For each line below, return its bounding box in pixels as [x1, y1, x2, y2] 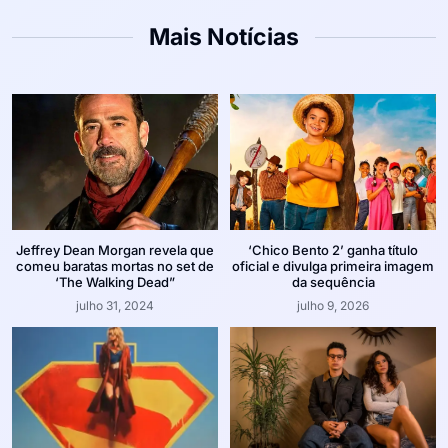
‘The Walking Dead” [55, 274, 175, 291]
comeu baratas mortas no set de [16, 258, 214, 275]
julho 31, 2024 [76, 298, 154, 314]
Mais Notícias [149, 23, 299, 52]
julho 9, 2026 [297, 298, 369, 314]
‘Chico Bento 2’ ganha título [248, 242, 418, 259]
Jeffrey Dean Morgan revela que [16, 242, 214, 259]
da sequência [291, 274, 375, 291]
